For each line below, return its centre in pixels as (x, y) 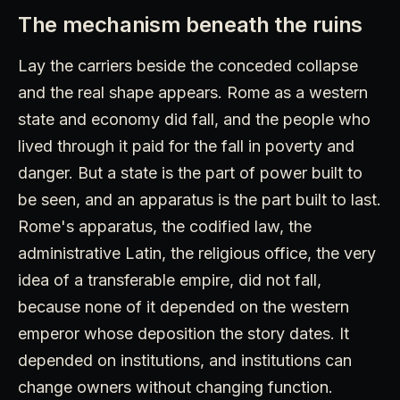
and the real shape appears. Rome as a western (193, 93)
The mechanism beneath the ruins (190, 25)
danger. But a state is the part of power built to (190, 173)
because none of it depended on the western (183, 307)
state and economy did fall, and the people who (194, 120)
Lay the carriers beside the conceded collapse (188, 66)
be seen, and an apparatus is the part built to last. (200, 200)
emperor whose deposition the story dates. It (183, 334)
